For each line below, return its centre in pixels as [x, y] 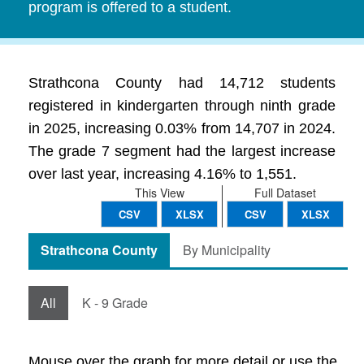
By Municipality [227, 250]
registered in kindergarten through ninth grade [182, 106]
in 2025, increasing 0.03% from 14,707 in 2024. [182, 128]
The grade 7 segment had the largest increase [182, 151]
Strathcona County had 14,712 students [182, 83]
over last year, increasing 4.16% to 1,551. [162, 174]
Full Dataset [285, 193]
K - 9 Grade [115, 303]
